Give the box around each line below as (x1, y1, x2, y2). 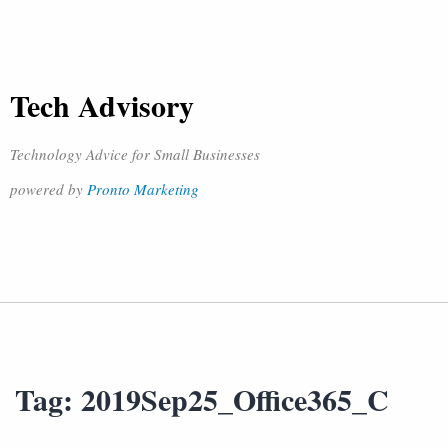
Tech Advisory (10, 83, 194, 127)
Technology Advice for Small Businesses (10, 144, 260, 164)
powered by (10, 179, 87, 199)
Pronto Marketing (87, 179, 199, 199)
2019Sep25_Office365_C (81, 377, 389, 421)
